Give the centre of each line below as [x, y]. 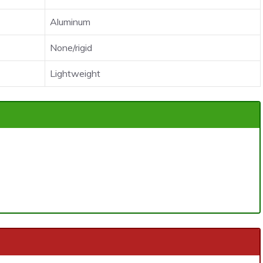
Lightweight [75, 73]
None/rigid [71, 47]
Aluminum [70, 21]
